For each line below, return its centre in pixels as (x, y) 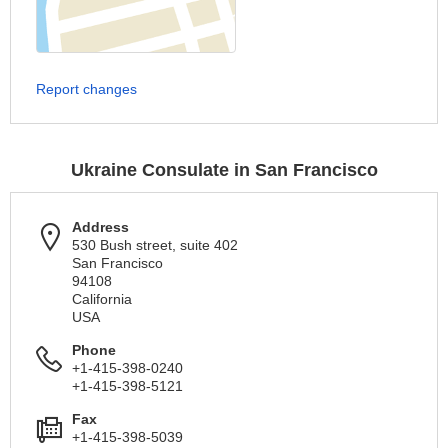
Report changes (86, 89)
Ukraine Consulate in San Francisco (224, 170)
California (102, 299)
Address (100, 227)
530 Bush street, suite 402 (155, 245)
